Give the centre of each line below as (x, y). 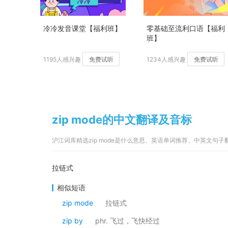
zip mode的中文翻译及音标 (122, 120)
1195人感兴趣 (62, 59)
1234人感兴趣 (166, 59)
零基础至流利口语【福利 (186, 28)
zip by (73, 221)
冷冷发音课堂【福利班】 (82, 28)
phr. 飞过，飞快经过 (127, 221)
